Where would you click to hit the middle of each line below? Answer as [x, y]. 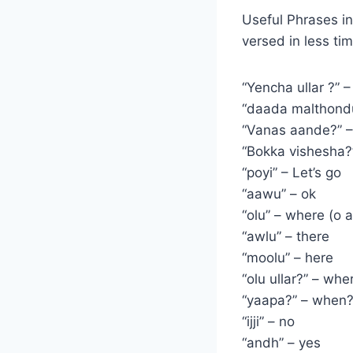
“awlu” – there [286, 236]
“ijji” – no [268, 321]
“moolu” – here [288, 257]
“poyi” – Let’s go [292, 172]
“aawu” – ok [279, 193]
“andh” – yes [281, 342]
